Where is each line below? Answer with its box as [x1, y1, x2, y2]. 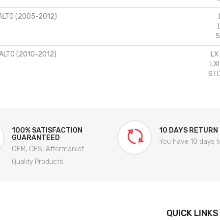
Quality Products [12, 158, 63, 166]
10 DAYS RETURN [159, 126, 218, 135]
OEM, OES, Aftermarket [12, 145, 84, 154]
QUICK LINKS [166, 208, 219, 219]
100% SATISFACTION [12, 126, 82, 135]
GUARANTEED [12, 134, 60, 142]
